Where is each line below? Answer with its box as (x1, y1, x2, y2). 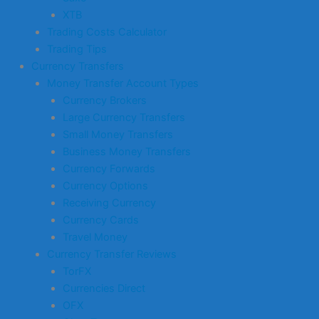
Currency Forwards (62, 162, 155, 175)
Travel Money (62, 230, 127, 244)
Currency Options (62, 179, 148, 192)
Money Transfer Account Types (46, 76, 199, 90)
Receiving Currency (62, 196, 156, 209)
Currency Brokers (62, 93, 147, 107)
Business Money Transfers (62, 145, 191, 158)
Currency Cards (62, 213, 139, 226)
